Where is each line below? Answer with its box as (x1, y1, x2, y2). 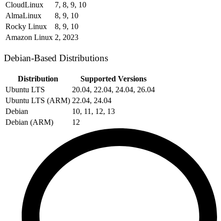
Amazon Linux (5, 33, 53, 42)
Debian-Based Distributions (4, 52, 108, 63)
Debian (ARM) (5, 117, 53, 126)
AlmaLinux (5, 11, 41, 20)
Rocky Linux (5, 22, 47, 31)
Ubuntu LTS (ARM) (5, 96, 70, 105)
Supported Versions (80, 74, 147, 83)
